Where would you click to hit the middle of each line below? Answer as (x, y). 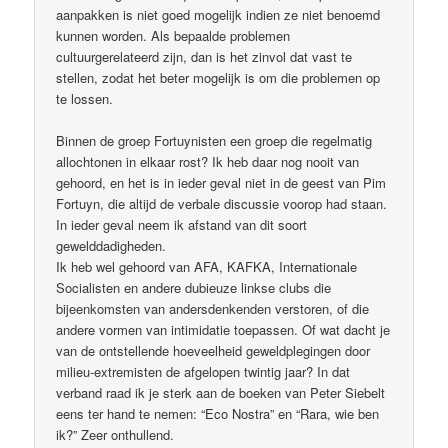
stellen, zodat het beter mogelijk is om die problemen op (218, 77)
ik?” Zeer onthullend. (115, 434)
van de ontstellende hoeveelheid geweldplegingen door (213, 350)
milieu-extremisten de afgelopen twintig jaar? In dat (203, 371)
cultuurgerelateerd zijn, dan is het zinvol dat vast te (204, 56)
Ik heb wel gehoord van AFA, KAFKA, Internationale (207, 266)
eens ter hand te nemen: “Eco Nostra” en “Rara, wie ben (218, 413)
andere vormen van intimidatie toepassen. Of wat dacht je (223, 329)
